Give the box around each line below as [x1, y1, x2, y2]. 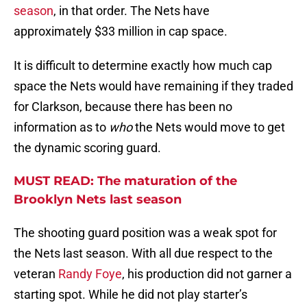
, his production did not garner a [122, 267, 292, 282]
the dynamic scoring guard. [14, 140, 161, 156]
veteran [14, 267, 58, 282]
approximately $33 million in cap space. [14, 24, 228, 39]
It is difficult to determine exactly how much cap [14, 58, 272, 73]
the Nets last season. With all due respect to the [14, 246, 273, 261]
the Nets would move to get [135, 120, 285, 135]
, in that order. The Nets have [53, 3, 210, 19]
